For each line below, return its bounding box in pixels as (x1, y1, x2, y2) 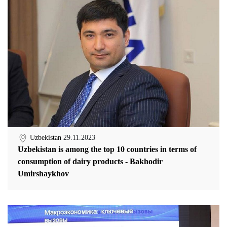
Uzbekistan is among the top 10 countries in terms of (18, 144, 197, 154)
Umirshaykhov (18, 169, 69, 178)
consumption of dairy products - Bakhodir (18, 157, 163, 166)
